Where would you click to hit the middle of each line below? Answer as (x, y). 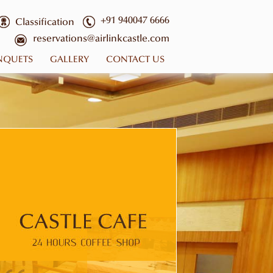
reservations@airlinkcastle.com (101, 39)
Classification (45, 23)
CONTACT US (135, 60)
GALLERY (69, 60)
